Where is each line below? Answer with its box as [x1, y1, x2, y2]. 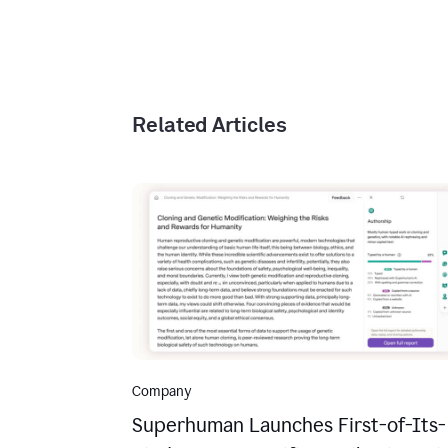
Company [132, 382, 191, 400]
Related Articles [132, 115, 287, 137]
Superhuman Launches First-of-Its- [132, 412, 446, 437]
